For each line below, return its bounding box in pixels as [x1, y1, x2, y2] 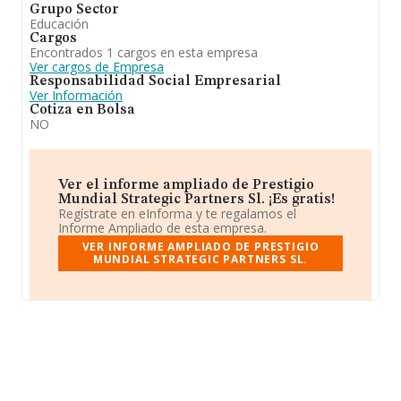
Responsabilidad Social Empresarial [30, 74, 281, 89]
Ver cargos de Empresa [30, 58, 164, 75]
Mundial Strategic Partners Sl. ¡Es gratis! [58, 192, 335, 207]
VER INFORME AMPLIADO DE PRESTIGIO [81, 239, 320, 254]
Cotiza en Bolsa [30, 103, 135, 117]
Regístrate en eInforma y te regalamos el [58, 205, 296, 222]
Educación [30, 15, 89, 32]
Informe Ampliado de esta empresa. [58, 219, 267, 236]
